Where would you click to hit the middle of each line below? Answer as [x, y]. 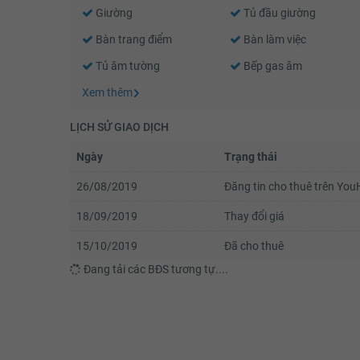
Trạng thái [251, 156]
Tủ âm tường [127, 65]
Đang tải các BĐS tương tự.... [155, 269]
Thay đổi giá [254, 216]
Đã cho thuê [254, 245]
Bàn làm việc [273, 39]
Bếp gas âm [271, 65]
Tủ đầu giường [278, 12]
